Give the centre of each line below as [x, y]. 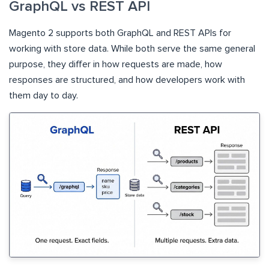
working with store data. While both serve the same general [132, 49]
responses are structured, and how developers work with [127, 80]
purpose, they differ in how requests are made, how [116, 65]
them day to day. [44, 96]
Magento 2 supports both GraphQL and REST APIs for [120, 33]
